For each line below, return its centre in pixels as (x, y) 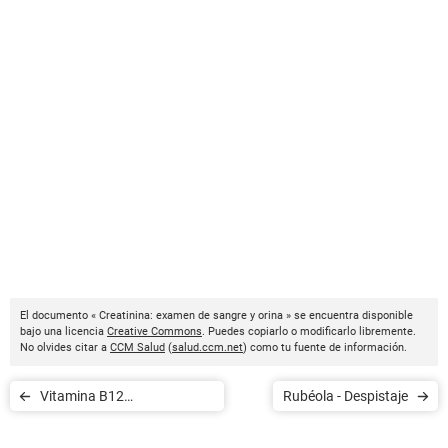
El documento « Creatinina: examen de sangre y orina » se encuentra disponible (216, 315)
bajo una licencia (63, 331)
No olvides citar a (65, 347)
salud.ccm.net (207, 347)
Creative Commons (154, 331)
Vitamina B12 (82, 396)
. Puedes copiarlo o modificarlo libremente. (309, 331)
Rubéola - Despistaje (345, 396)
